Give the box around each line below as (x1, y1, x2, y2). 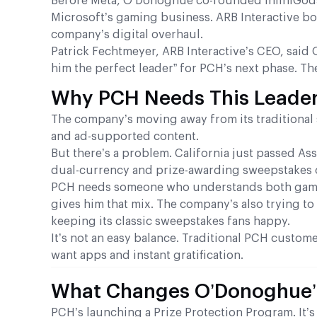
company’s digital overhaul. (51, 29, 203, 41)
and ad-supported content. (51, 131, 199, 143)
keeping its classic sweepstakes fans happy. (51, 216, 290, 228)
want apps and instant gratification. (51, 250, 243, 262)
